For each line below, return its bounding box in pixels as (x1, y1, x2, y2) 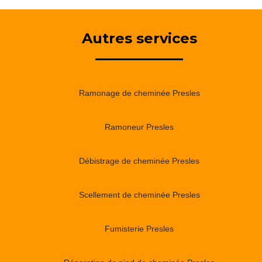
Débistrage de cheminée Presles (79, 156, 199, 166)
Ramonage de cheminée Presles (78, 88, 200, 98)
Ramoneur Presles (105, 122, 174, 132)
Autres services (81, 29, 197, 47)
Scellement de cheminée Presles (78, 189, 200, 199)
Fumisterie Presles (105, 223, 174, 233)
